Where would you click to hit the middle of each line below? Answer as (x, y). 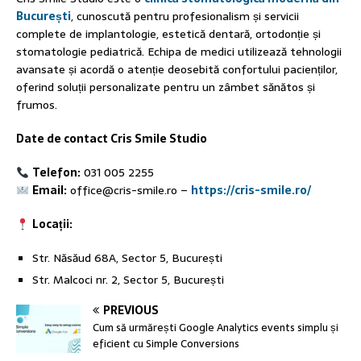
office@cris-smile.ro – (129, 191)
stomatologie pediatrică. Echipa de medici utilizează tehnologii (179, 52)
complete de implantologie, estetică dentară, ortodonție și (168, 34)
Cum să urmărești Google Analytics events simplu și (216, 328)
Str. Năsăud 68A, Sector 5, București (127, 258)
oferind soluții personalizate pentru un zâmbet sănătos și (166, 87)
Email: (49, 191)
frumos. (37, 105)
